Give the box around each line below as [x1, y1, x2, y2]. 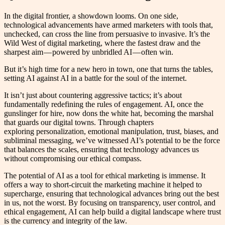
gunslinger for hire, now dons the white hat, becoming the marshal [4, 109, 213, 118]
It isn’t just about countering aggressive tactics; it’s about [4, 91, 182, 100]
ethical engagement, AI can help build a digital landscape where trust [4, 207, 221, 216]
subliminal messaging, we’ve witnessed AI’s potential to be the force [4, 136, 220, 145]
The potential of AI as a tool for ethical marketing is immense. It [4, 171, 205, 180]
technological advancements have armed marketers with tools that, [4, 21, 213, 30]
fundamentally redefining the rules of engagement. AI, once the [4, 100, 203, 109]
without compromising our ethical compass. [4, 154, 142, 163]
